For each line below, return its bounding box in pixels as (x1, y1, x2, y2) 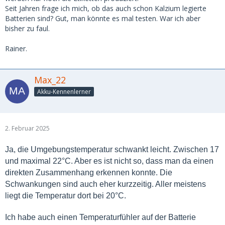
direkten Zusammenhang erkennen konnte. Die (5, 168, 172, 177)
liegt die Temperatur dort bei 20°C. (5, 191, 126, 200)
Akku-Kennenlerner (37, 87, 91, 96)
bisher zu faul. (5, 24, 50, 34)
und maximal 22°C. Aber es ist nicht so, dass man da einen (5, 156, 213, 165)
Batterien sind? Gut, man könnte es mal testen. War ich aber (5, 14, 200, 24)
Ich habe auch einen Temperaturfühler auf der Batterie (5, 212, 196, 221)
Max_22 (34, 74, 66, 86)
